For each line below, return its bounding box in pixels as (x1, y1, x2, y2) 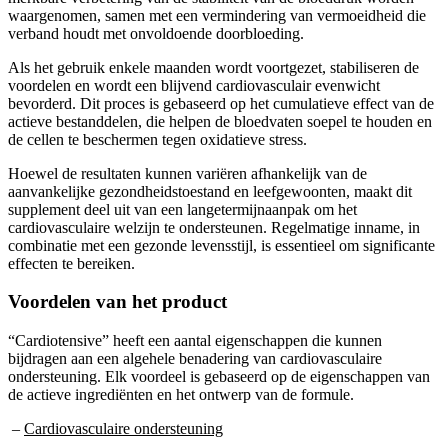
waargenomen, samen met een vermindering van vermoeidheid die (8, 6, 426, 24)
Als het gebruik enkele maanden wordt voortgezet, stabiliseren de (8, 58, 419, 76)
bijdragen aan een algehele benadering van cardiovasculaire (8, 349, 382, 367)
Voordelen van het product (8, 291, 227, 313)
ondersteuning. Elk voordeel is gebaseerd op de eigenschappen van (8, 367, 430, 385)
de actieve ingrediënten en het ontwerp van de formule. (8, 385, 354, 403)
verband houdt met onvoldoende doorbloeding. (8, 24, 304, 42)
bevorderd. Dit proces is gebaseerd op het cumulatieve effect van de (8, 94, 434, 112)
